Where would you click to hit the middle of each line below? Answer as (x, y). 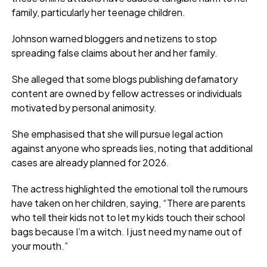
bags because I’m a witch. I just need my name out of (126, 231)
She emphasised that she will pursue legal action (117, 133)
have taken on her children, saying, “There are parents (128, 203)
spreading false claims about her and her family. (114, 52)
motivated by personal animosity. (84, 107)
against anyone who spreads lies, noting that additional (132, 148)
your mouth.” (39, 246)
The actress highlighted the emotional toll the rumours (129, 188)
